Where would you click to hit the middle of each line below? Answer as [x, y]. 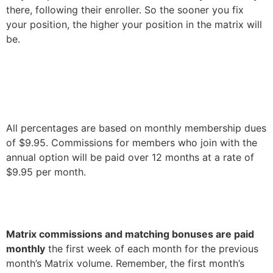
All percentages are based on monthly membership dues [136, 128]
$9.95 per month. [46, 172]
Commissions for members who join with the [154, 143]
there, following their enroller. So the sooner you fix [125, 10]
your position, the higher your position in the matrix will [134, 24]
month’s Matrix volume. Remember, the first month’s [125, 263]
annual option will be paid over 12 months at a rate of [130, 157]
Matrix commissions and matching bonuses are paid [130, 234]
